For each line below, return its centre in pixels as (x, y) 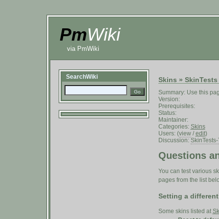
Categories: (174, 127)
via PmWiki (83, 49)
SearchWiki (82, 77)
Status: (167, 113)
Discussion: (174, 141)
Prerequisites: (176, 106)
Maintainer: (173, 120)
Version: (169, 99)
